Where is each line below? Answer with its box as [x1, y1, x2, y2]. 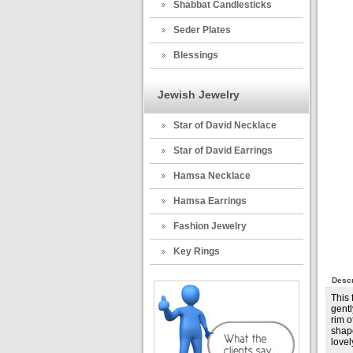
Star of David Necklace [173, 120, 277, 131]
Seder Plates [173, 24, 231, 35]
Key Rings [173, 246, 220, 257]
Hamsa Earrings [173, 195, 247, 206]
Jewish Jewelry [158, 88, 240, 101]
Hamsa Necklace [173, 170, 251, 181]
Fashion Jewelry [173, 221, 247, 232]
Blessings [173, 50, 218, 61]
